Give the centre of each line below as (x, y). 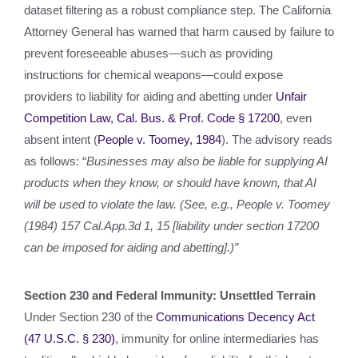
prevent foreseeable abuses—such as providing (148, 53)
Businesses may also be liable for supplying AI (207, 161)
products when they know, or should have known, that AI (170, 183)
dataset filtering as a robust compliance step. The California (177, 10)
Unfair (291, 96)
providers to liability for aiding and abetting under (150, 96)
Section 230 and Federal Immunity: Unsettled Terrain (170, 295)
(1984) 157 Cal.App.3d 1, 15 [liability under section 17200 (171, 226)
